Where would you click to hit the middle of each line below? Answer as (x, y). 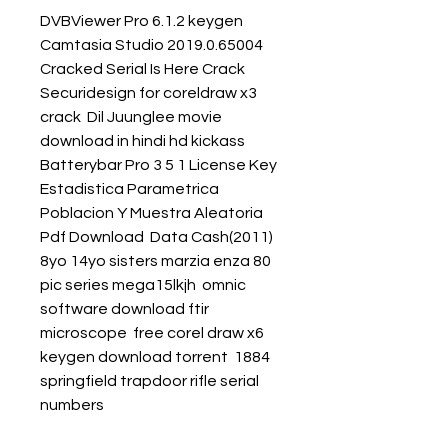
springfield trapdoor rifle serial (149, 381)
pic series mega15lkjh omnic (143, 285)
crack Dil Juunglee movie (131, 117)
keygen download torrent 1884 (155, 357)
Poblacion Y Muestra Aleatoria (151, 213)
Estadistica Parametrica (129, 189)
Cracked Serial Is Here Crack (142, 69)
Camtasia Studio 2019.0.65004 (151, 45)
